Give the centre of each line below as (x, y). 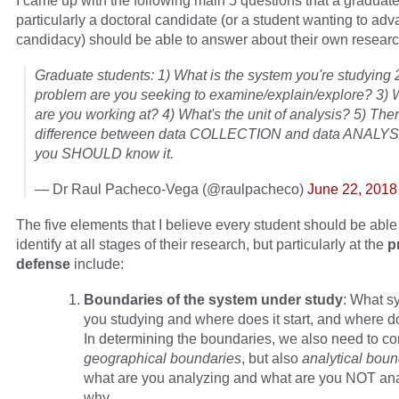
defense (43, 264)
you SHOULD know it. (104, 154)
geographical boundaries (163, 358)
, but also (272, 358)
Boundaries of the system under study (213, 300)
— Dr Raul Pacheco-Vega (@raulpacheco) (171, 189)
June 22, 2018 (352, 189)
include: (97, 264)
